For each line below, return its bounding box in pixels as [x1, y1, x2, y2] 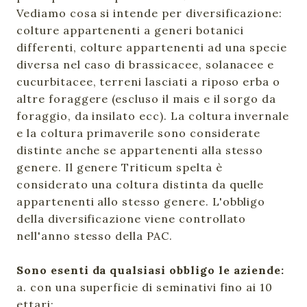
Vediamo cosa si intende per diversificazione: [16, 6, 283, 20]
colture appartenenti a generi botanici [16, 23, 244, 37]
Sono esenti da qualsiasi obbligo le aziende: [16, 263, 285, 277]
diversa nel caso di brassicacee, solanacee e [16, 58, 275, 71]
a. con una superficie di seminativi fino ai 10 [16, 280, 273, 294]
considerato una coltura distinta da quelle [16, 177, 265, 191]
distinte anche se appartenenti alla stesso [16, 143, 264, 157]
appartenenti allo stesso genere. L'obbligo [16, 195, 266, 208]
